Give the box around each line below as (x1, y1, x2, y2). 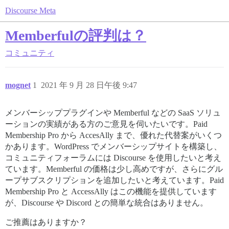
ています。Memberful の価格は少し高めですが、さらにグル (5, 165, 223, 173)
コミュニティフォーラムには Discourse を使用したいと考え (5, 153, 221, 162)
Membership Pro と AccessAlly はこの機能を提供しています (5, 187, 217, 196)
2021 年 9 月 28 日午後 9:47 (41, 81, 137, 89)
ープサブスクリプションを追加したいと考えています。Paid (5, 176, 224, 185)
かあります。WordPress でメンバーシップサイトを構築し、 (5, 142, 222, 151)
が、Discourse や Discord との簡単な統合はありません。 (5, 198, 208, 207)
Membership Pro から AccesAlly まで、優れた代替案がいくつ (5, 131, 222, 140)
